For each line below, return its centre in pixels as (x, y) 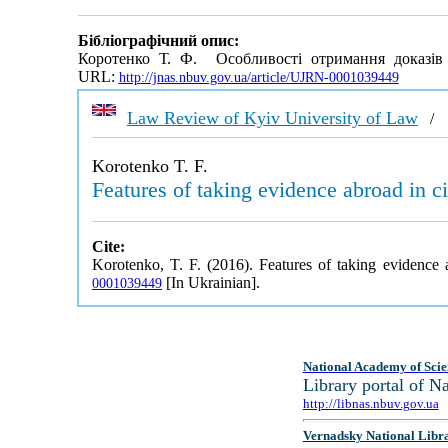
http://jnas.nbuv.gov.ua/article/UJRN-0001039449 (258, 78)
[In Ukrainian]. (210, 282)
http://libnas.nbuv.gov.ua (370, 403)
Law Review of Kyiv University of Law (272, 118)
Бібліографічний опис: (158, 41)
